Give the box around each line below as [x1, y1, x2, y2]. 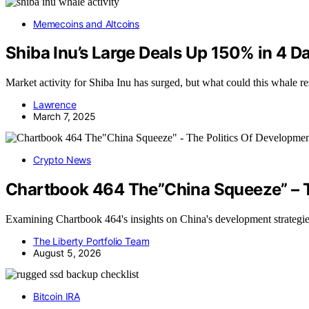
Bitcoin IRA [33, 290, 81, 303]
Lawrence [33, 99, 77, 111]
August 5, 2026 [33, 247, 101, 259]
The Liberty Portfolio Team [33, 235, 150, 248]
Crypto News [33, 154, 92, 166]
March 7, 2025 [33, 110, 96, 123]
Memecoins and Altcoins [33, 17, 140, 30]
